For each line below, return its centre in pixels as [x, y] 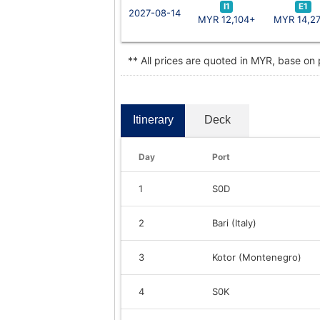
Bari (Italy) [234, 222]
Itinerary [153, 119]
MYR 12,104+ [226, 19]
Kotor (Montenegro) [257, 257]
